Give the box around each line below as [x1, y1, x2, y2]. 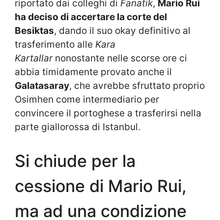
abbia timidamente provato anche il [15, 66, 172, 78]
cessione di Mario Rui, [15, 175, 187, 196]
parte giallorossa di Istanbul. [15, 121, 140, 133]
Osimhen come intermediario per [15, 94, 159, 106]
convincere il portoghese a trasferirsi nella [15, 108, 201, 119]
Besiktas [15, 25, 54, 37]
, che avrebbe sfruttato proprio [69, 80, 205, 92]
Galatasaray [15, 80, 69, 92]
